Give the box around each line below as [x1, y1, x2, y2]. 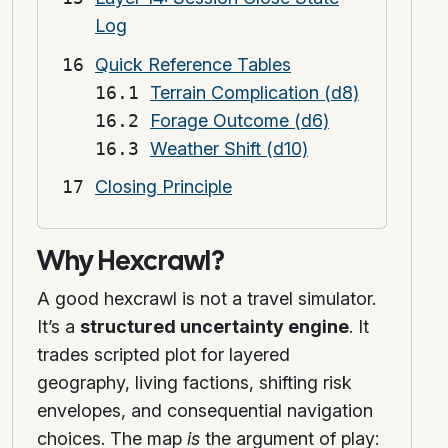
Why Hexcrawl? [37, 243, 225, 279]
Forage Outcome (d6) [150, 109, 329, 131]
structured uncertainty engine [80, 316, 349, 338]
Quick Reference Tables [95, 53, 291, 75]
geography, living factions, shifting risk [37, 372, 352, 394]
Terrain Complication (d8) [150, 81, 359, 103]
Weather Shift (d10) [150, 137, 308, 159]
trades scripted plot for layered [37, 344, 290, 366]
